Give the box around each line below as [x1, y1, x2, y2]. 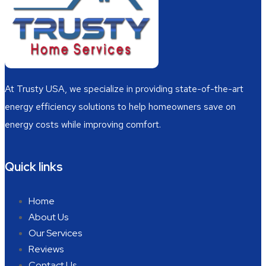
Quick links [5, 159, 63, 175]
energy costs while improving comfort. [5, 118, 161, 131]
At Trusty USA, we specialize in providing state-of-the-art [5, 82, 243, 95]
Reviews [28, 242, 64, 255]
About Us [28, 210, 68, 223]
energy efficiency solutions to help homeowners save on [5, 100, 236, 113]
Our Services [28, 226, 82, 239]
